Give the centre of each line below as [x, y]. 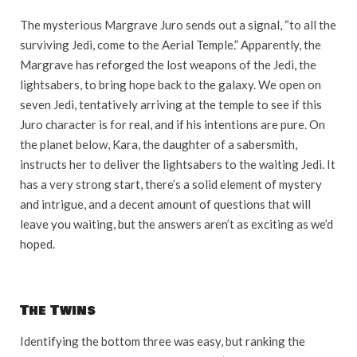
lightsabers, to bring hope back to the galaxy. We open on [171, 85]
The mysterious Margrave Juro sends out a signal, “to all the [178, 25]
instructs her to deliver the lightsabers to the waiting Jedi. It [178, 165]
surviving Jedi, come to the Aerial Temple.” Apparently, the [171, 45]
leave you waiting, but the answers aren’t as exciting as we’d [177, 224]
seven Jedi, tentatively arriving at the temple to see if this [171, 105]
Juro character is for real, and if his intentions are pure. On [173, 125]
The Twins [58, 311]
